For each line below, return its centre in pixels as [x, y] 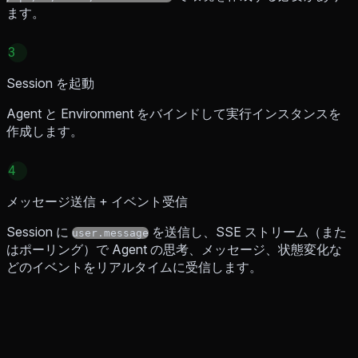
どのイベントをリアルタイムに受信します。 [134, 267]
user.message [110, 233]
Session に [39, 232]
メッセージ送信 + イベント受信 [97, 202]
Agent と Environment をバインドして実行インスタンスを [174, 114]
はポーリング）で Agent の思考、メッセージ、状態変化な [174, 250]
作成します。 [45, 131]
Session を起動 [50, 84]
